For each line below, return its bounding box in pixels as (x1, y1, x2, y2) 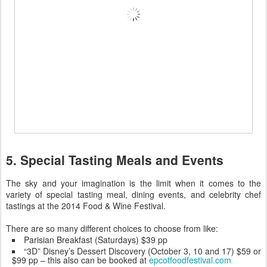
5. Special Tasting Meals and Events (6, 150, 223, 169)
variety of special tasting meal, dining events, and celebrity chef (6, 188, 261, 201)
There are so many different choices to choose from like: (6, 222, 218, 235)
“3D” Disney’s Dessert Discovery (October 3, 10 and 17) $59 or (24, 245, 261, 257)
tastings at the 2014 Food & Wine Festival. (6, 200, 166, 212)
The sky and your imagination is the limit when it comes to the (6, 177, 261, 190)
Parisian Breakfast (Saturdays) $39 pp (24, 234, 167, 246)
